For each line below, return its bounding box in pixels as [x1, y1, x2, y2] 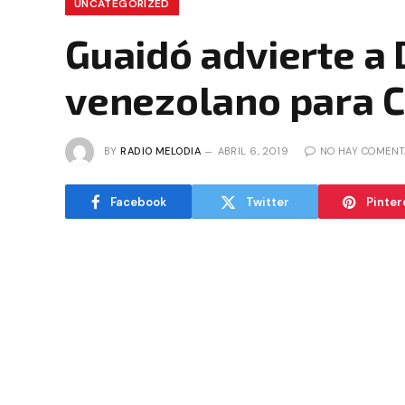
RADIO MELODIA [120, 144, 202, 157]
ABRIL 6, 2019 [217, 144, 289, 157]
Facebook [109, 193, 166, 210]
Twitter [246, 193, 289, 210]
